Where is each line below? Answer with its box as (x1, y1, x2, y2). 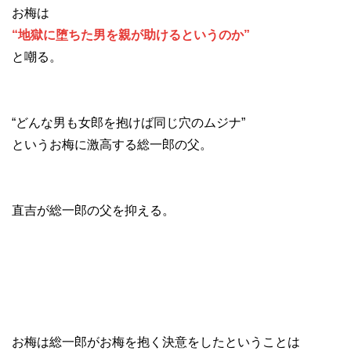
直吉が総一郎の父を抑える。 (12, 204, 175, 218)
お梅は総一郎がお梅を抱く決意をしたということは (12, 335, 300, 349)
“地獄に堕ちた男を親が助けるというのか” (12, 28, 250, 42)
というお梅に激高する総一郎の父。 (12, 138, 212, 152)
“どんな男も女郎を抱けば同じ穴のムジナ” (12, 116, 245, 130)
